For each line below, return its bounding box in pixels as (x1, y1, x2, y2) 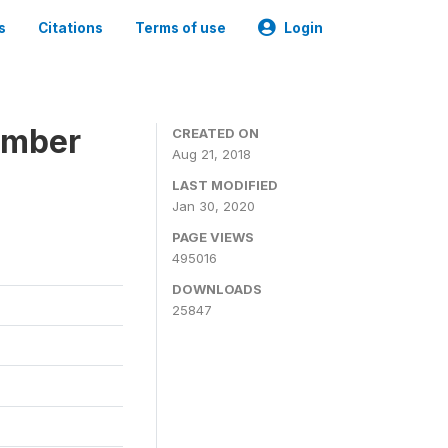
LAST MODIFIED (172, 177, 278, 193)
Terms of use (135, 20, 226, 36)
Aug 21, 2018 (172, 146, 251, 162)
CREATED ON (172, 125, 259, 141)
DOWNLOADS (172, 281, 262, 297)
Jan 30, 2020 (172, 198, 255, 214)
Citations (38, 20, 103, 36)
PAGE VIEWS (172, 229, 254, 245)
